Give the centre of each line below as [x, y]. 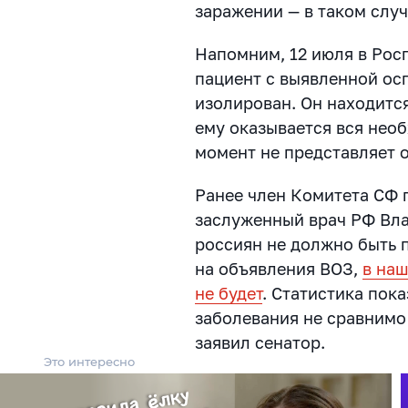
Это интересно [89, 361]
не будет [229, 293]
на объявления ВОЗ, [279, 268]
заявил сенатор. [260, 342]
